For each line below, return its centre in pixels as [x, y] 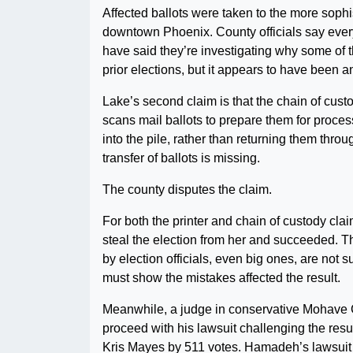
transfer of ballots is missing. [181, 158]
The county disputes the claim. [187, 190]
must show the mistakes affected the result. [221, 278]
